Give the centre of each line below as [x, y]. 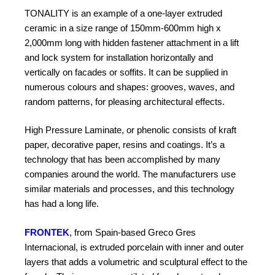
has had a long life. [62, 204]
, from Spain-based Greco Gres [133, 232]
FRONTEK [47, 232]
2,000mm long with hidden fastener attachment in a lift [132, 42]
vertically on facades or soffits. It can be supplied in [126, 72]
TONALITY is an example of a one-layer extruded [123, 13]
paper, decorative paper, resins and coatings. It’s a [125, 145]
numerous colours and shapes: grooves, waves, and [130, 87]
